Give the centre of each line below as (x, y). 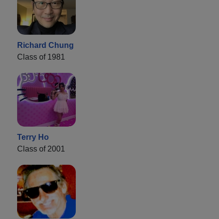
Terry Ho (33, 137)
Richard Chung (45, 45)
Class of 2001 (41, 149)
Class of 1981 (41, 57)
